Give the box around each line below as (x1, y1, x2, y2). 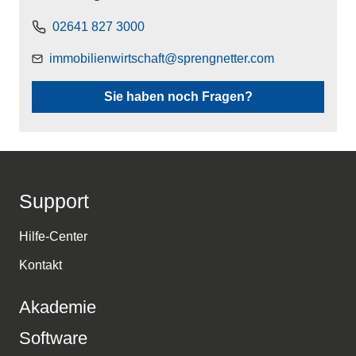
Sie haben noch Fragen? (103, 90, 253, 104)
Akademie (19, 297, 96, 318)
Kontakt (19, 258, 62, 273)
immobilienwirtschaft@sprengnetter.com (49, 52, 274, 66)
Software (19, 328, 87, 349)
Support (19, 190, 89, 213)
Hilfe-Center (19, 230, 87, 244)
